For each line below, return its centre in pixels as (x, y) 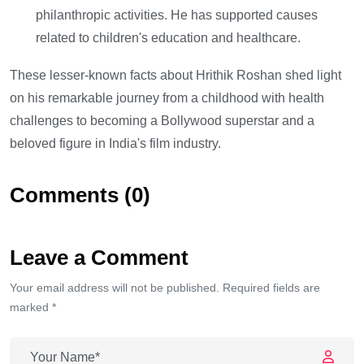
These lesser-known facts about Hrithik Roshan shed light (175, 75)
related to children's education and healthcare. (168, 37)
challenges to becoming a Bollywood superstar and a (162, 120)
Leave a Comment (99, 257)
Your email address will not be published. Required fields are (165, 287)
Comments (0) (80, 195)
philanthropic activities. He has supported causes (177, 15)
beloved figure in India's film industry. (115, 143)
